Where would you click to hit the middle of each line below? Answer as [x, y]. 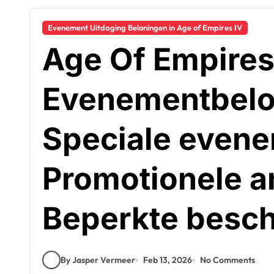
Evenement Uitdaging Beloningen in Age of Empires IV [145, 28]
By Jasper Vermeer [98, 260]
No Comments [228, 260]
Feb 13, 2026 [168, 260]
